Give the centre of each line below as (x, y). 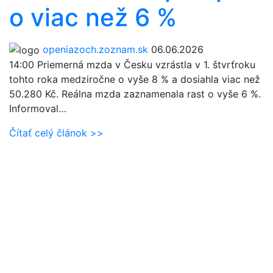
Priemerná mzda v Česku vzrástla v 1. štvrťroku (145, 65)
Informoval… (38, 109)
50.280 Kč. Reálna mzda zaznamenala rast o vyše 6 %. (135, 94)
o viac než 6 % (93, 17)
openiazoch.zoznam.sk (95, 49)
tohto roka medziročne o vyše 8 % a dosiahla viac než (135, 80)
